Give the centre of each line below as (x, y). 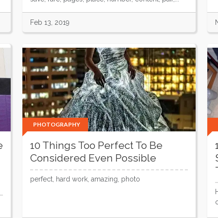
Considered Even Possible (93, 158)
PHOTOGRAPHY (57, 124)
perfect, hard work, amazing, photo (85, 179)
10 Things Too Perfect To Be (96, 145)
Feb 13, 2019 (50, 22)
